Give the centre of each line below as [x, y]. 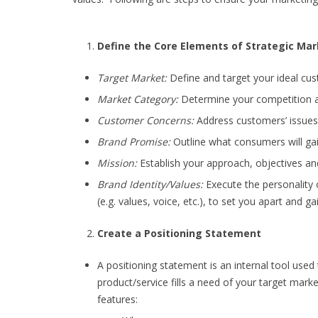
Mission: [117, 163]
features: [117, 299]
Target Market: [132, 78]
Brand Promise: [134, 142]
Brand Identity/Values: [152, 184]
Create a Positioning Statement [179, 233]
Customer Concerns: [146, 120]
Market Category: [138, 99]
